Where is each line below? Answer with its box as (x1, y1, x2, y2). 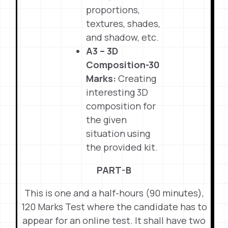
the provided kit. (86, 141, 158, 153)
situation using (86, 127, 151, 139)
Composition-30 (86, 59, 160, 71)
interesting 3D (86, 86, 149, 98)
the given (86, 113, 127, 126)
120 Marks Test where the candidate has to (21, 201, 207, 213)
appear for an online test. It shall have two (22, 214, 206, 226)
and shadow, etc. (86, 31, 159, 43)
